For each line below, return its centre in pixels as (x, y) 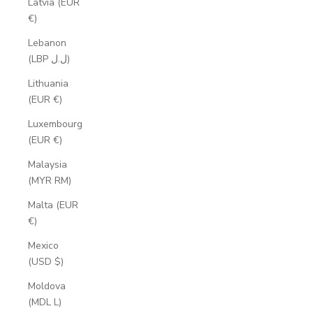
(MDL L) (45, 302)
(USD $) (46, 261)
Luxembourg (55, 124)
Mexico (43, 245)
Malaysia (48, 164)
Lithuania (48, 83)
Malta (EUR (53, 205)
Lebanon (47, 43)
